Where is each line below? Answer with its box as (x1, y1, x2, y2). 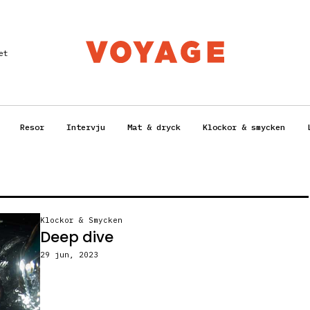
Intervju (66, 122, 105, 133)
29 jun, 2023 (39, 250, 98, 260)
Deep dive (39, 227, 113, 248)
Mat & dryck (127, 122, 181, 133)
